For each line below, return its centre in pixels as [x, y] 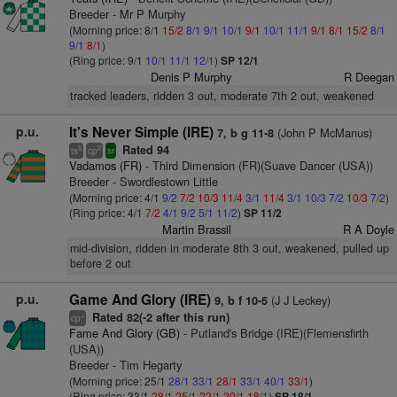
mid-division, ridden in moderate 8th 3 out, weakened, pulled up [229, 248]
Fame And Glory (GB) [124, 333]
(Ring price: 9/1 [107, 60]
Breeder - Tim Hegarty [125, 365]
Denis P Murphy [191, 77]
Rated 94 [144, 150]
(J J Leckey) [299, 300]
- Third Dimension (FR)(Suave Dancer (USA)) [257, 165]
